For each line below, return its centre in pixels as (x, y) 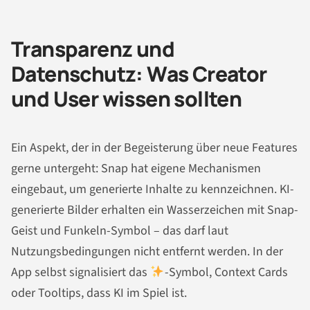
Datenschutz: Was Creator (139, 74)
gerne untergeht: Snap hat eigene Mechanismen (136, 168)
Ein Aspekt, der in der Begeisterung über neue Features (154, 147)
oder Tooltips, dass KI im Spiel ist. (99, 293)
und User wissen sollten (127, 99)
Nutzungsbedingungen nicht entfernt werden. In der (147, 251)
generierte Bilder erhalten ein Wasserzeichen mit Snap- (155, 210)
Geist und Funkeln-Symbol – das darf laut (120, 230)
